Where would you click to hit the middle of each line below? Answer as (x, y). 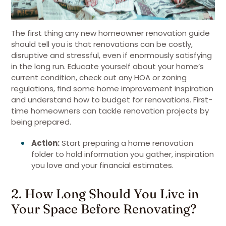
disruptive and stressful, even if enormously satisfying (111, 55)
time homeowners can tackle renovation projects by (110, 111)
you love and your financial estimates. (102, 165)
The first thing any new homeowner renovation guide (110, 33)
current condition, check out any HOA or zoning (99, 77)
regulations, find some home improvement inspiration (112, 89)
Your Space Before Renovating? (104, 209)
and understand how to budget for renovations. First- (112, 100)
